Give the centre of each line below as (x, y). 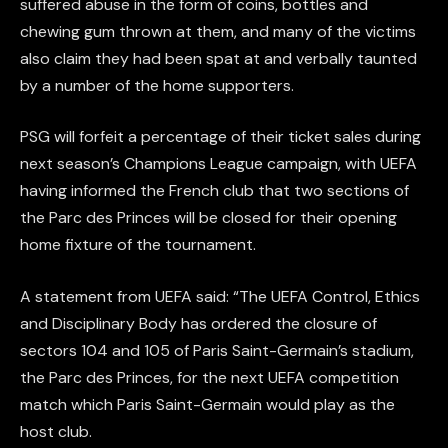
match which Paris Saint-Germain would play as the (207, 404)
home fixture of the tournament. (138, 245)
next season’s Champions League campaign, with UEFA (218, 164)
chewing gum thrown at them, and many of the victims (218, 31)
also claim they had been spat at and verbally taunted (218, 58)
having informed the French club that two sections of (214, 191)
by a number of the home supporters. (157, 85)
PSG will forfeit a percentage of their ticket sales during (220, 137)
